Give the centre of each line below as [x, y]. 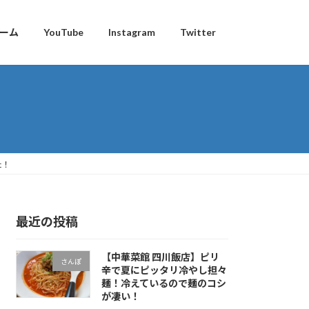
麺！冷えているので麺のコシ [163, 283]
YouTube [63, 32]
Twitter [198, 32]
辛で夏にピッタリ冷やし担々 [164, 270]
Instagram [132, 32]
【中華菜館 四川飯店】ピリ [160, 257]
